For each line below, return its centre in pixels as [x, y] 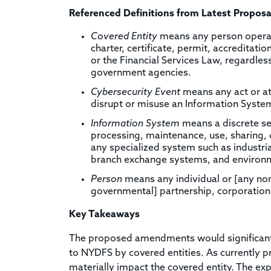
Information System [136, 124]
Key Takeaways [104, 214]
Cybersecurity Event [137, 92]
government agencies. [141, 73]
